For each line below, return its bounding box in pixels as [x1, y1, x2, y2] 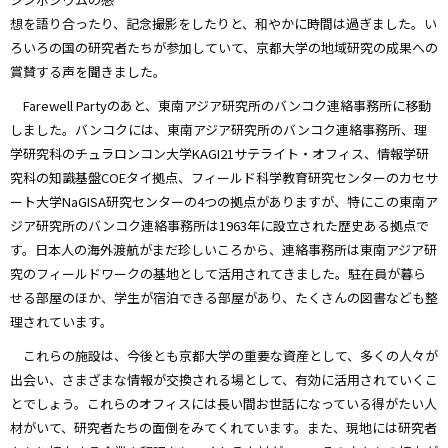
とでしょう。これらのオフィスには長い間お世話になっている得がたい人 [10, 394, 437, 414]
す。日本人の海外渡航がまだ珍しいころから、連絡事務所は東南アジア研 [10, 240, 437, 260]
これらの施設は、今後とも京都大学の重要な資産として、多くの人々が [10, 346, 438, 366]
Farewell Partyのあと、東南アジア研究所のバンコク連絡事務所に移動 [10, 96, 431, 116]
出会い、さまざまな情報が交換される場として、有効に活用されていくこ [10, 370, 438, 390]
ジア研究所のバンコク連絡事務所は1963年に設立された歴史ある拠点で [10, 216, 429, 236]
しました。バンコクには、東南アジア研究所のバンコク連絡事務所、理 [10, 120, 427, 140]
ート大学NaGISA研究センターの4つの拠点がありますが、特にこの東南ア [10, 192, 438, 212]
